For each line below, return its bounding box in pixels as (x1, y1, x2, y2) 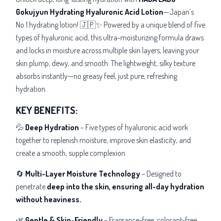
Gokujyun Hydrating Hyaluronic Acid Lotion (16, 6, 163, 17)
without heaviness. (16, 194, 81, 204)
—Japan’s (163, 6, 194, 17)
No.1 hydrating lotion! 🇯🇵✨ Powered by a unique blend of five (16, 19, 205, 30)
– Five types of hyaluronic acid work (79, 122, 188, 132)
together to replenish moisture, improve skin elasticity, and (16, 135, 191, 145)
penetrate (16, 181, 47, 191)
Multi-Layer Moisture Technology (25, 168, 140, 179)
